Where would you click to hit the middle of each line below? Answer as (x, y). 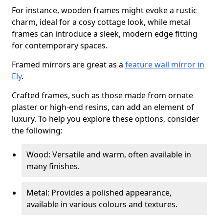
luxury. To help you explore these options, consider (106, 119)
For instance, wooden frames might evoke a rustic (104, 10)
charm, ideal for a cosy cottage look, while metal (101, 22)
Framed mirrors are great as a (68, 65)
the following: (37, 131)
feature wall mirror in (165, 65)
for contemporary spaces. (60, 45)
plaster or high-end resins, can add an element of (103, 107)
